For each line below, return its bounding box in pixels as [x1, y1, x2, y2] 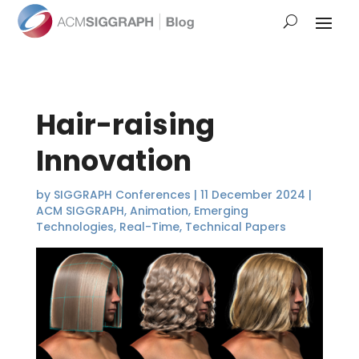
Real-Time [119, 219, 179, 236]
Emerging [193, 203, 248, 220]
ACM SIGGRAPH [35, 203, 124, 220]
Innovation [35, 141, 192, 181]
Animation [129, 203, 188, 220]
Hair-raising [35, 105, 215, 145]
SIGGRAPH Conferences [53, 187, 191, 204]
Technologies [35, 219, 114, 236]
